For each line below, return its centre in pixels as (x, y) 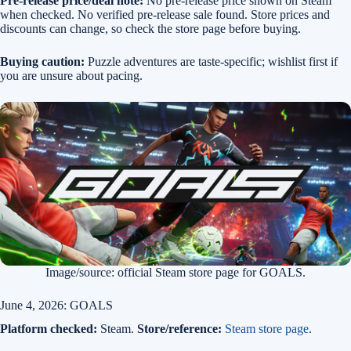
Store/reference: (179, 329)
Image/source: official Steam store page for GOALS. (175, 272)
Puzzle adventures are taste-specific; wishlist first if (211, 62)
